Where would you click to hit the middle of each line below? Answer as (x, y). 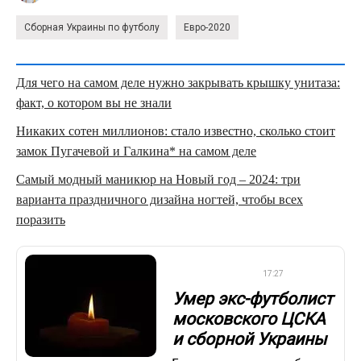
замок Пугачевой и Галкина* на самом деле (136, 151)
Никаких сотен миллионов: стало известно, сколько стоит (176, 131)
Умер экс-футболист (253, 299)
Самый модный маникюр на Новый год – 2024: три (158, 180)
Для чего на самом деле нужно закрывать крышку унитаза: (178, 83)
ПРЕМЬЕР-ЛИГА (209, 274)
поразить (41, 220)
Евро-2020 (207, 28)
